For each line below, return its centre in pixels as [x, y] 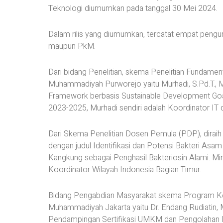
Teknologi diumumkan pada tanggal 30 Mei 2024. [133, 9]
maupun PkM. [72, 47]
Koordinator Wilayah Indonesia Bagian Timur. [125, 170]
